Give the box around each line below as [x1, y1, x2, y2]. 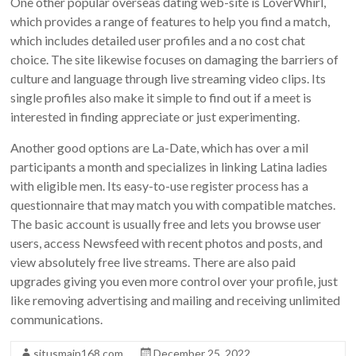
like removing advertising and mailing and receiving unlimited [10, 292, 341, 308]
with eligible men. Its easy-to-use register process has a [10, 178, 309, 193]
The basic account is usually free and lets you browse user [10, 216, 322, 231]
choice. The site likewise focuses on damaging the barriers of [10, 52, 339, 67]
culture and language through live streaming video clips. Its [10, 71, 327, 86]
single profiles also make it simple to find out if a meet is [10, 90, 312, 105]
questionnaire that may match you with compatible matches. [10, 197, 336, 212]
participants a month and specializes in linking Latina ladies [10, 159, 328, 174]
